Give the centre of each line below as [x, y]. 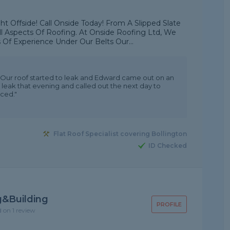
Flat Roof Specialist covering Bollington [120, 134]
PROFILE [169, 204]
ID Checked [167, 146]
